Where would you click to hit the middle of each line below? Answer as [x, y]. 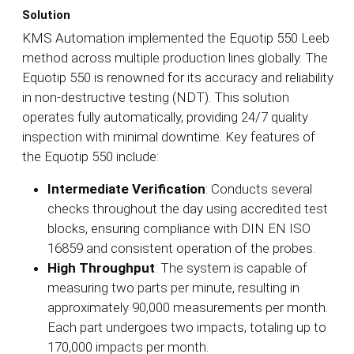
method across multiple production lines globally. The [175, 58]
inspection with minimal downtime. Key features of [169, 137]
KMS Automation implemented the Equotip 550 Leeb [176, 38]
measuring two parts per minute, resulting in [173, 288]
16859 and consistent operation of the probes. [181, 249]
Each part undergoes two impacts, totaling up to [187, 328]
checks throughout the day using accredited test [188, 209]
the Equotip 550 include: [90, 157]
